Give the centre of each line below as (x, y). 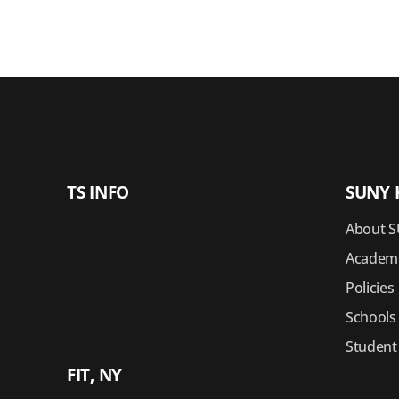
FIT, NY (94, 375)
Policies (370, 288)
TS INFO (98, 192)
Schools (371, 317)
